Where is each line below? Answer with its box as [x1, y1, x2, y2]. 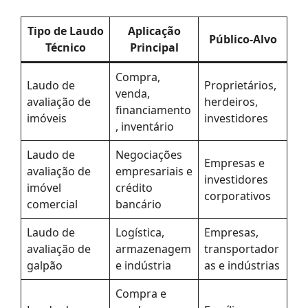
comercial [27, 196, 78, 212]
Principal [129, 39, 179, 55]
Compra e [115, 285, 166, 301]
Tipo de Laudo [27, 23, 104, 38]
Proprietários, [204, 77, 276, 93]
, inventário [115, 118, 174, 134]
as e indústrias [204, 257, 280, 273]
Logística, [115, 224, 164, 240]
